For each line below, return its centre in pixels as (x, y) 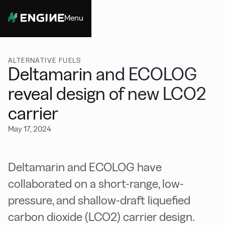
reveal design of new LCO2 (107, 94)
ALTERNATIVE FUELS (45, 60)
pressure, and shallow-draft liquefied (99, 200)
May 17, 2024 (30, 129)
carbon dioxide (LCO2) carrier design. (101, 217)
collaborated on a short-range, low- (96, 184)
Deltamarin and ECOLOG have (85, 167)
